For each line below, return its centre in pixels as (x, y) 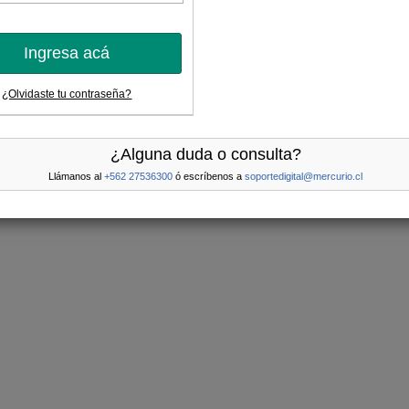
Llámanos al (76, 176)
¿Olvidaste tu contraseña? (67, 94)
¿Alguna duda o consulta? (205, 154)
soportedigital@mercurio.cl (304, 176)
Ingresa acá (66, 53)
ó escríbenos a (209, 176)
